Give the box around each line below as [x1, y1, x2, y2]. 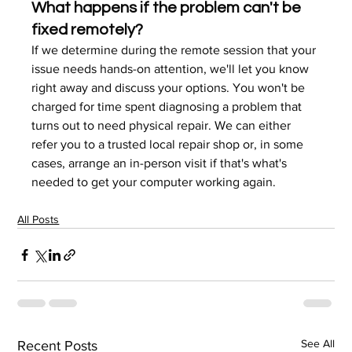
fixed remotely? [31, 22, 144, 38]
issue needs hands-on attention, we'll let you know [31, 62, 313, 75]
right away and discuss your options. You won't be [31, 81, 309, 94]
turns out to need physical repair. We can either [31, 119, 295, 132]
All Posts [17, 213, 60, 225]
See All [300, 337, 335, 350]
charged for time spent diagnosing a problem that [31, 100, 306, 113]
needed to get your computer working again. [31, 175, 277, 189]
